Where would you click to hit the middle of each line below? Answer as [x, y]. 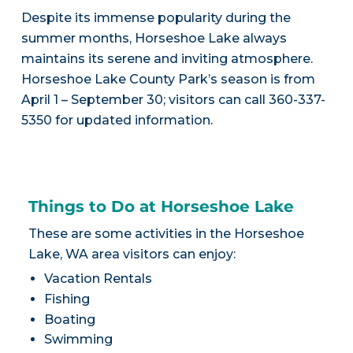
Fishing [67, 299]
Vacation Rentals [98, 279]
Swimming [78, 340]
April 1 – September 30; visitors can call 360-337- [173, 100]
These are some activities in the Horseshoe [166, 234]
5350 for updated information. [117, 121]
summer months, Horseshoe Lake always [154, 39]
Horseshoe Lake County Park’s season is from [168, 80]
